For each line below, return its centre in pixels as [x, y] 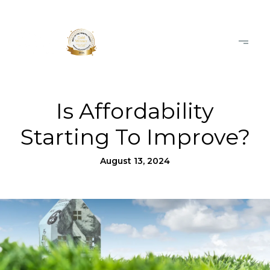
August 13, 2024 [135, 161]
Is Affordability [135, 111]
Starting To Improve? [135, 137]
